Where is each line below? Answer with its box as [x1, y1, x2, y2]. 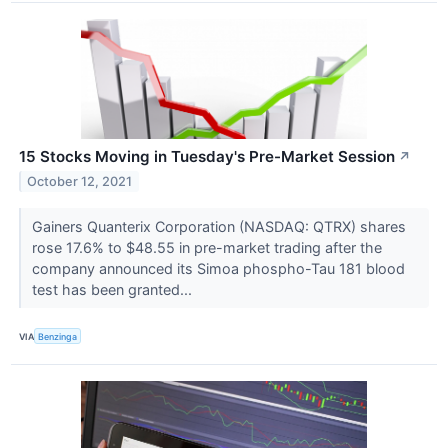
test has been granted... [31, 281, 196, 299]
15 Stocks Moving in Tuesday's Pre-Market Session [19, 147, 395, 167]
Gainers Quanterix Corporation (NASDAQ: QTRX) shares [31, 218, 406, 236]
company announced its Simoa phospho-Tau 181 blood [31, 260, 405, 278]
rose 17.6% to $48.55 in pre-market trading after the [31, 239, 382, 257]
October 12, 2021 [27, 173, 133, 189]
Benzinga [38, 330, 78, 342]
